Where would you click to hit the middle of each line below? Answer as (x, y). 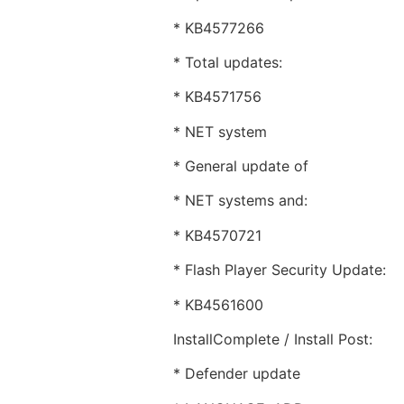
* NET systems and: (240, 201)
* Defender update (237, 374)
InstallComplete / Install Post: (273, 340)
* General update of (241, 166)
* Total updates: (228, 62)
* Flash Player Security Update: (280, 270)
